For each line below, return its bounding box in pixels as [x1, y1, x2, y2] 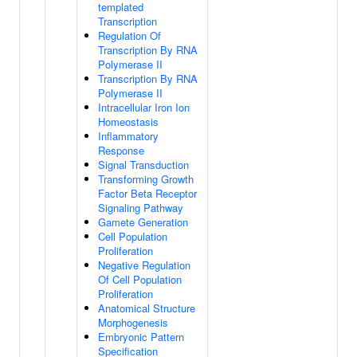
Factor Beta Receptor [98, 186, 197, 201]
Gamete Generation [98, 214, 188, 229]
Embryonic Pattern [98, 329, 184, 344]
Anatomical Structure [98, 300, 195, 316]
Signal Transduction [98, 157, 189, 172]
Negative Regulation [98, 257, 190, 273]
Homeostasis [98, 114, 159, 129]
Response [98, 143, 144, 158]
